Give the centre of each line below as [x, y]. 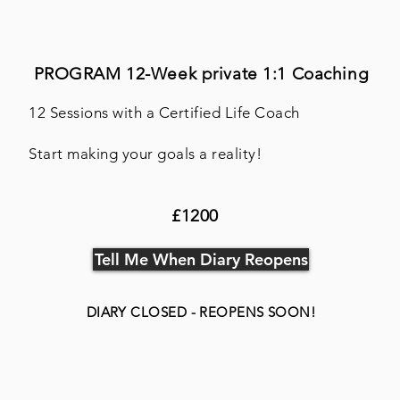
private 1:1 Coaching [285, 73]
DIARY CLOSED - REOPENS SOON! [201, 312]
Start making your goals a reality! [146, 153]
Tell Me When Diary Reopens [201, 259]
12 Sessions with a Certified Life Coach [164, 112]
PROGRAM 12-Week [115, 73]
